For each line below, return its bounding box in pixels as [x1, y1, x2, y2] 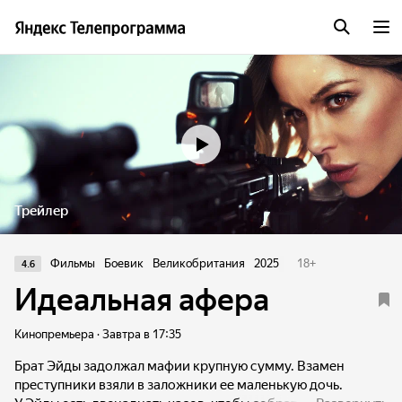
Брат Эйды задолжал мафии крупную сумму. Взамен [14, 358, 345, 374]
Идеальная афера [14, 282, 269, 318]
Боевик [104, 257, 144, 270]
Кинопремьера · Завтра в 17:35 [14, 328, 181, 341]
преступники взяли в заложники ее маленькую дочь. [14, 377, 343, 393]
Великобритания [153, 257, 245, 270]
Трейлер [14, 203, 68, 219]
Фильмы [50, 257, 95, 270]
